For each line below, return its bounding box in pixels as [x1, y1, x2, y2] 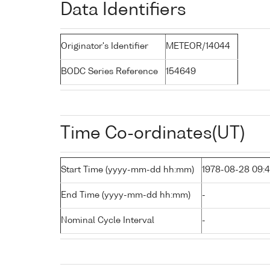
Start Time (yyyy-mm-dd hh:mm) [61, 165, 194, 174]
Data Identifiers [60, 1, 186, 19]
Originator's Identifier [61, 42, 148, 51]
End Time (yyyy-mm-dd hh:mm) [61, 190, 190, 199]
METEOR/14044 [166, 42, 230, 51]
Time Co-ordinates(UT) [60, 125, 245, 142]
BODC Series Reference [61, 67, 158, 76]
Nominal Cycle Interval [61, 216, 154, 225]
